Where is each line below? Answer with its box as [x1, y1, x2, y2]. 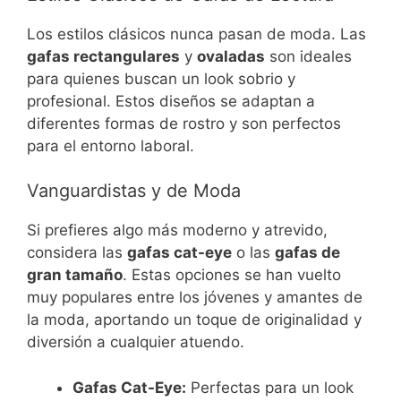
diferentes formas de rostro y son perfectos [27, 114, 341, 132]
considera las [27, 243, 127, 262]
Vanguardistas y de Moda [27, 180, 241, 202]
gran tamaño [27, 266, 123, 285]
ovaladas [197, 47, 265, 65]
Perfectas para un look [186, 378, 354, 397]
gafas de [275, 243, 340, 262]
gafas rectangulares [27, 47, 180, 65]
